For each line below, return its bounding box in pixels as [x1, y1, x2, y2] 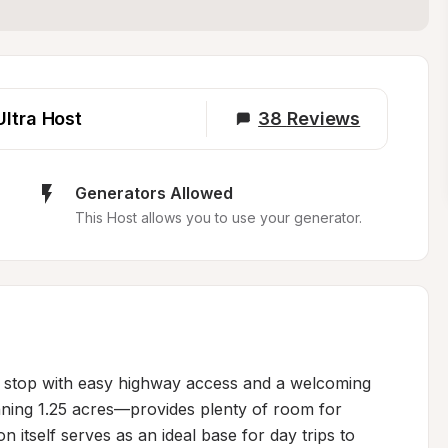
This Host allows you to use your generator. [74, 209, 362, 226]
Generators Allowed [74, 183, 233, 203]
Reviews [286, 108, 361, 129]
